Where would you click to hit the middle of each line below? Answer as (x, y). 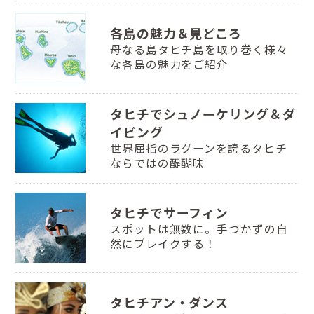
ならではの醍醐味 (157, 164)
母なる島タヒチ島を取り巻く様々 (199, 50)
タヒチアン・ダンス (169, 302)
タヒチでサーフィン (169, 213)
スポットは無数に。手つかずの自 (199, 229)
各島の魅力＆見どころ (176, 34)
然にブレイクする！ (163, 244)
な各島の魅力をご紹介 (169, 65)
